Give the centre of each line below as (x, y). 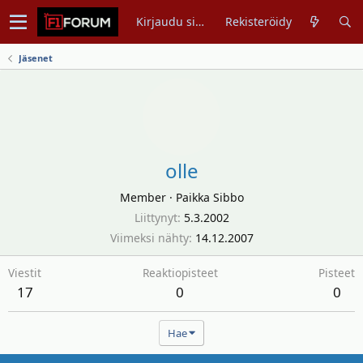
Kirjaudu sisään (200, 21)
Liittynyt (156, 218)
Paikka (192, 197)
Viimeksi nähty (149, 238)
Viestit (25, 273)
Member (143, 197)
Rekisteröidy (259, 21)
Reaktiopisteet (180, 273)
